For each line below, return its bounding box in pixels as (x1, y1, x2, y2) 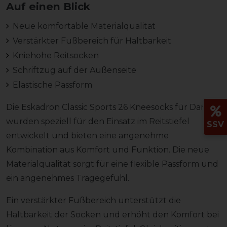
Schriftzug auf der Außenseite (12, 65, 136, 75)
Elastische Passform (12, 80, 92, 90)
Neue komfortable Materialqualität (12, 21, 156, 31)
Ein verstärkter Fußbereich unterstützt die (6, 195, 181, 205)
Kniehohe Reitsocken (12, 50, 99, 60)
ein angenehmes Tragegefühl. (6, 173, 129, 183)
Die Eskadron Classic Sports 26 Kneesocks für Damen (6, 102, 219, 112)
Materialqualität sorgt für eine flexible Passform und (6, 159, 218, 169)
